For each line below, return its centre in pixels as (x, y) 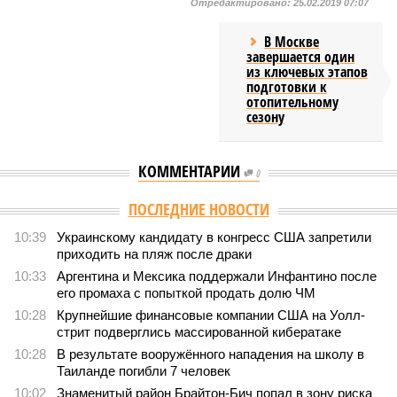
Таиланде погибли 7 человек (144, 371)
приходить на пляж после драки (154, 254)
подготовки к (287, 87)
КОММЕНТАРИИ (191, 171)
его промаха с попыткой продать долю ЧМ (186, 293)
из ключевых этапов (307, 72)
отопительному (293, 102)
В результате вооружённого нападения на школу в (210, 354)
